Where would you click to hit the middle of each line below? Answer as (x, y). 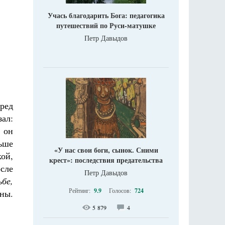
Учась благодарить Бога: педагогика (106, 15)
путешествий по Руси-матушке (106, 25)
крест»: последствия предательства (106, 160)
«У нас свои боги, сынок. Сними (106, 150)
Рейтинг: (80, 190)
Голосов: (121, 190)
